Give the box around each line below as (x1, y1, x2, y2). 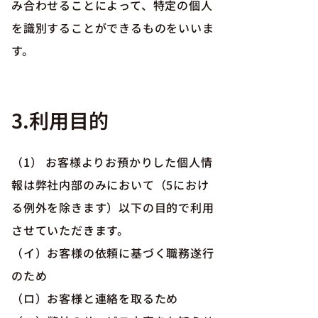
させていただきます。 (11, 221, 129, 238)
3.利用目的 (11, 106, 109, 134)
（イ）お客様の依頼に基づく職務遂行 (11, 244, 214, 261)
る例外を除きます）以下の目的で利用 (11, 199, 214, 216)
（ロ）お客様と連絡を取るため (11, 290, 179, 307)
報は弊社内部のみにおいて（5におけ (11, 176, 209, 193)
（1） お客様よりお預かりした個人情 (11, 153, 213, 170)
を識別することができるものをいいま (11, 19, 214, 36)
